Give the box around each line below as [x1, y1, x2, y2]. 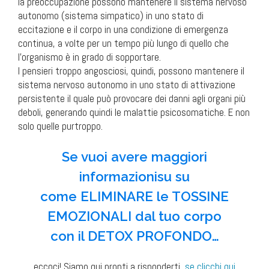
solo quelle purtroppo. [18, 119, 103, 133]
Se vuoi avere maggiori [62, 149, 207, 165]
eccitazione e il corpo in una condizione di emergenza [18, 23, 228, 37]
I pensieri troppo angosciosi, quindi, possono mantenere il [18, 64, 244, 78]
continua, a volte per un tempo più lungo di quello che [18, 37, 229, 50]
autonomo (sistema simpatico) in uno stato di [18, 9, 204, 23]
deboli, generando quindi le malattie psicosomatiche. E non [18, 106, 250, 119]
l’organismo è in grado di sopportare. [18, 50, 161, 64]
